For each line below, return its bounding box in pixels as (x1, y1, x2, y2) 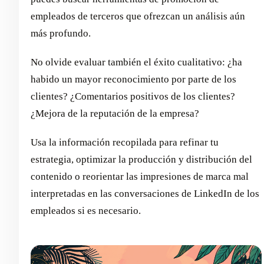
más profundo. (31, 27, 91, 39)
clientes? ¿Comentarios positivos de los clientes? (31, 90, 235, 102)
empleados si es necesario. (31, 204, 141, 216)
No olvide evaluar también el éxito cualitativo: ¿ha (31, 56, 242, 68)
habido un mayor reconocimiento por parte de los (31, 73, 236, 85)
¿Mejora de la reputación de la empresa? (31, 107, 199, 119)
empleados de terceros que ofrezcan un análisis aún (31, 10, 245, 22)
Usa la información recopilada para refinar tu (31, 136, 219, 148)
